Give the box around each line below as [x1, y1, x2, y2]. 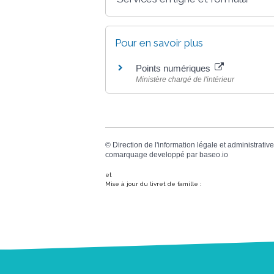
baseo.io [199, 150, 228, 159]
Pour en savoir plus [115, 36, 203, 49]
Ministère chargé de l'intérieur [136, 75, 234, 84]
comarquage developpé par [105, 150, 199, 159]
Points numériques [136, 62, 213, 73]
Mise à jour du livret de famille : [105, 180, 201, 188]
